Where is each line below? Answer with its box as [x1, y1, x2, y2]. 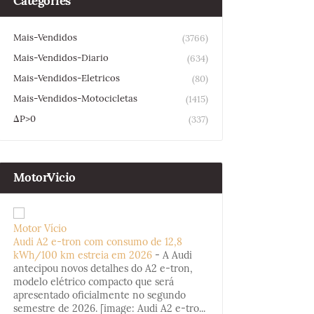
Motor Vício [13, 222, 67, 235]
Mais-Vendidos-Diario [13, 52, 109, 64]
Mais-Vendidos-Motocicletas [13, 93, 137, 104]
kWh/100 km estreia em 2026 [13, 249, 152, 261]
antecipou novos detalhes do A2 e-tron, [13, 262, 193, 275]
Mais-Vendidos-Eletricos [13, 72, 120, 84]
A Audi [162, 249, 192, 261]
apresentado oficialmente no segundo [13, 289, 186, 301]
